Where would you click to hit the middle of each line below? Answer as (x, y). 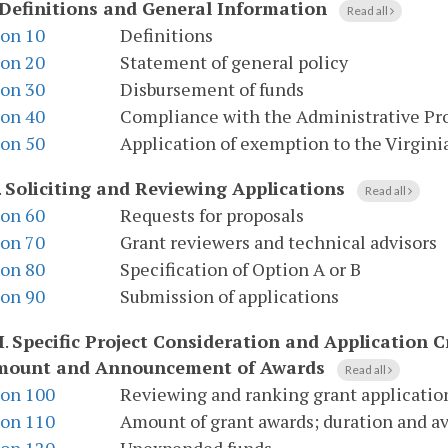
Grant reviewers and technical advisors (278, 242)
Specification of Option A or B (240, 269)
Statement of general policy (234, 62)
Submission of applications (229, 296)
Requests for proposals (212, 215)
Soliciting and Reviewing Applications (175, 188)
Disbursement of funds (212, 89)
